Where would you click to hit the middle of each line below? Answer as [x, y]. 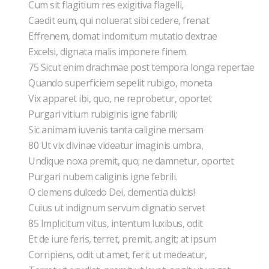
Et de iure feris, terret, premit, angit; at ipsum [123, 239]
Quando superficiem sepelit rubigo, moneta [121, 83]
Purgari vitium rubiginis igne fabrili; [104, 114]
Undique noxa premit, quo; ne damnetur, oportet [132, 161]
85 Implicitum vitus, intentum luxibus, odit [116, 223]
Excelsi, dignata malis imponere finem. [109, 52]
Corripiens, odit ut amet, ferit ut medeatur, [119, 255]
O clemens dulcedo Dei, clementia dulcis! [113, 192]
